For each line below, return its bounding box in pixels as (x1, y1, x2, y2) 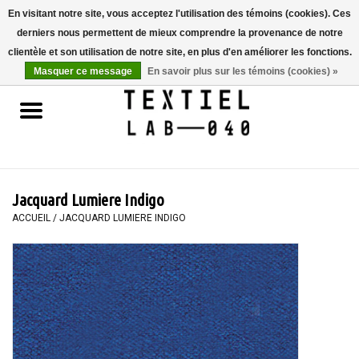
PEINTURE (12, 206, 63, 219)
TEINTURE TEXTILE (12, 161, 108, 174)
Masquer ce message (34, 66, 132, 77)
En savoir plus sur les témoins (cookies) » (147, 66, 338, 77)
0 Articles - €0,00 (270, 37, 347, 48)
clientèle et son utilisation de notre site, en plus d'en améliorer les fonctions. (7, 46, 352, 58)
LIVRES (12, 116, 48, 129)
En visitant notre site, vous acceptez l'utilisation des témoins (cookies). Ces (8, 8, 351, 19)
